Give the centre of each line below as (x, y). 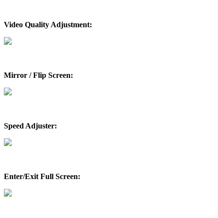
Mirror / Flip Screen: (38, 75)
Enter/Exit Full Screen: (42, 176)
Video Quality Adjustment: (48, 24)
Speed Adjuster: (30, 126)
